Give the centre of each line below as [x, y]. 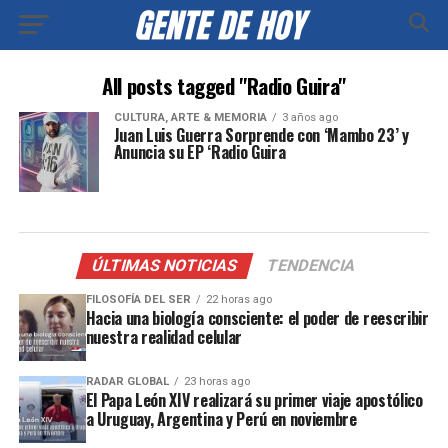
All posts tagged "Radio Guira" [224, 85]
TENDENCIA [312, 265]
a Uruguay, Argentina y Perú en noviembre [221, 418]
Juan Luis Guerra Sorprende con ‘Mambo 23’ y [261, 135]
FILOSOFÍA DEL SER [138, 299]
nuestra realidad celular [163, 337]
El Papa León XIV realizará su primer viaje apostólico [254, 399]
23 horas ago [216, 381]
